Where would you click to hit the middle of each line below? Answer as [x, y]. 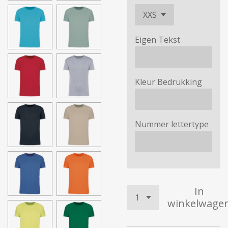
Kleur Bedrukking [168, 82]
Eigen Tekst [158, 40]
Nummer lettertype [172, 124]
